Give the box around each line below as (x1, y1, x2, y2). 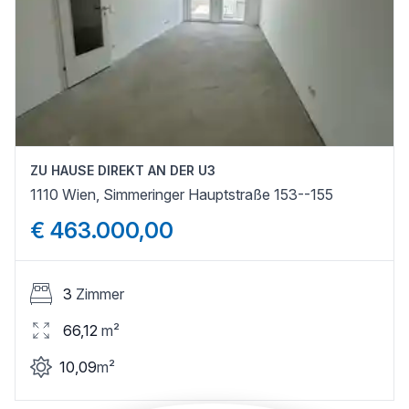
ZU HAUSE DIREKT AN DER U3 (30, 162, 215, 178)
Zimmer (76, 284, 124, 303)
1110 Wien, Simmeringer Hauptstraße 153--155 (30, 184, 333, 204)
